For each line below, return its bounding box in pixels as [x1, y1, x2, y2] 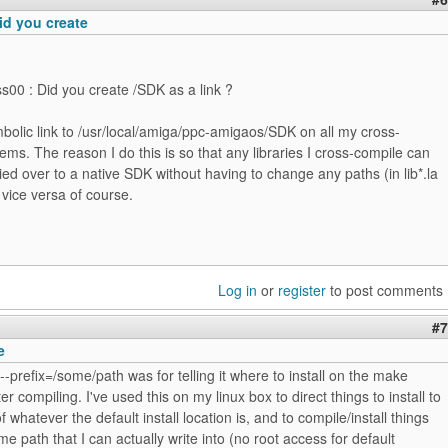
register [278, 280, 326, 300]
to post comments [326, 280, 443, 300]
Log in [218, 280, 257, 300]
